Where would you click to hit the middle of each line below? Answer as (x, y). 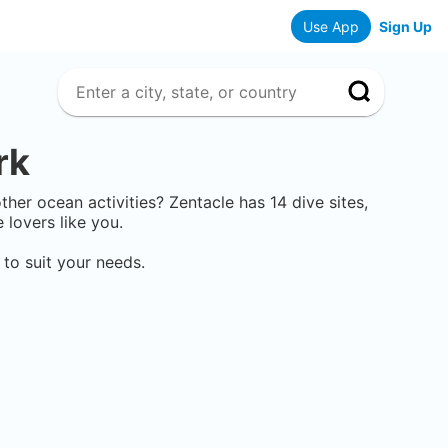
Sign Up (405, 26)
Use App (331, 26)
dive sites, (327, 202)
